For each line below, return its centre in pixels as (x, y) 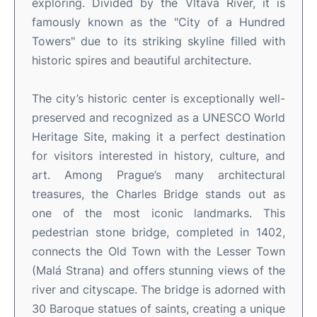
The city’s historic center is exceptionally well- (158, 98)
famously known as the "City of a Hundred (158, 22)
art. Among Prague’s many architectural (158, 174)
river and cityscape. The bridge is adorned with (158, 289)
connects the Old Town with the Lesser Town (158, 251)
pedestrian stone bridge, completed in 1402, (158, 232)
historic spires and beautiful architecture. (142, 60)
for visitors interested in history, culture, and (158, 155)
